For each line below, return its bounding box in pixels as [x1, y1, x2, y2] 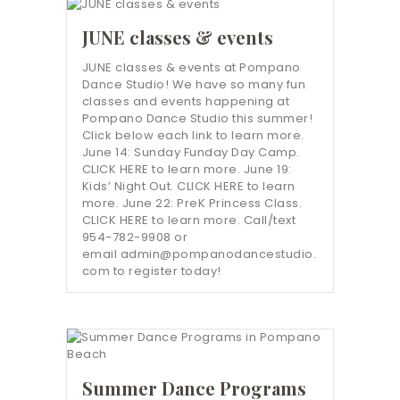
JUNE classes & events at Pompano [81, 59, 301, 77]
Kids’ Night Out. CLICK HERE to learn [81, 178, 296, 196]
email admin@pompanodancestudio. [81, 246, 317, 263]
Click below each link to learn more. [81, 127, 304, 145]
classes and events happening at [81, 93, 290, 111]
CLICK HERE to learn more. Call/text [81, 212, 296, 229]
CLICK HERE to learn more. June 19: [81, 161, 292, 179]
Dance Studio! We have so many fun [81, 76, 306, 94]
